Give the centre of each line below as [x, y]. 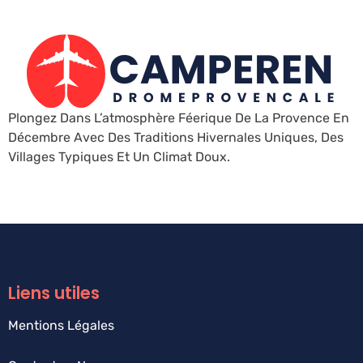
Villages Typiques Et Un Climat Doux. [119, 157]
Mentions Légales [61, 326]
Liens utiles [54, 293]
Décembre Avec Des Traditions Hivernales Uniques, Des [176, 138]
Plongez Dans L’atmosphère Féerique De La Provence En [179, 118]
